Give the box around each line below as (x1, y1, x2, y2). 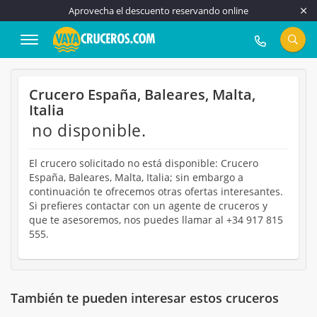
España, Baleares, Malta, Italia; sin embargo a (29, 171, 243, 184)
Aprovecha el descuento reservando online (69, 4, 248, 17)
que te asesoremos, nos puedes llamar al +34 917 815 (29, 213, 283, 226)
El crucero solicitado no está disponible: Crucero (29, 156, 258, 170)
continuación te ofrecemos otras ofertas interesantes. (29, 185, 283, 198)
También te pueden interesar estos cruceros (11, 289, 279, 306)
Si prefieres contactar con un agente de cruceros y (29, 199, 267, 212)
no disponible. (32, 119, 146, 142)
